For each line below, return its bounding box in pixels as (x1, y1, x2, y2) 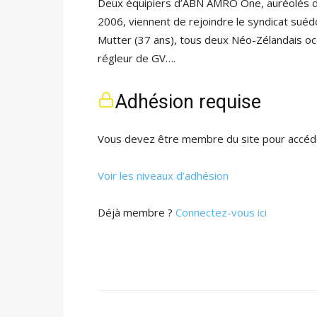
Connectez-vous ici (175, 205, 267, 219)
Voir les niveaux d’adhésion (98, 168, 229, 183)
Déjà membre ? (98, 205, 175, 219)
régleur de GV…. (98, 51, 175, 65)
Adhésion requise (115, 91, 261, 113)
